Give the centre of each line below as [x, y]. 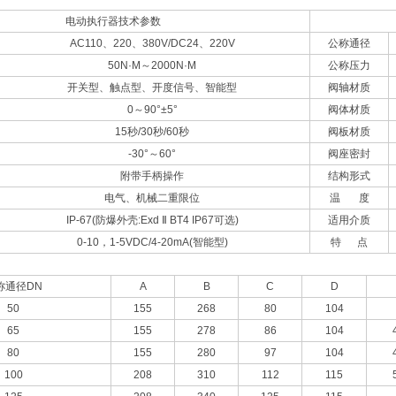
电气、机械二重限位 [152, 198]
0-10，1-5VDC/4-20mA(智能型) [152, 242]
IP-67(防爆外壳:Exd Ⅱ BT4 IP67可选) [152, 220]
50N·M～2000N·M [152, 65]
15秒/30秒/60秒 [152, 132]
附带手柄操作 [152, 176]
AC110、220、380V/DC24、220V [152, 43]
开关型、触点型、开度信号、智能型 [152, 88]
